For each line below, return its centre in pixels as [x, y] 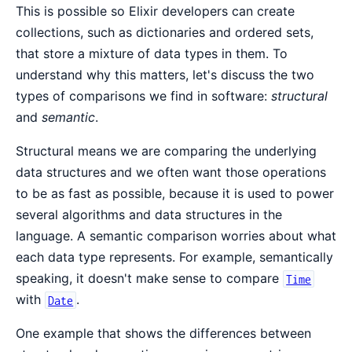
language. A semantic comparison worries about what [176, 236]
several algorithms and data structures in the [149, 215]
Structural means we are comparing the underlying [166, 151]
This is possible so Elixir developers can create [155, 11]
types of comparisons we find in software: [143, 96]
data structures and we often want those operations [171, 172]
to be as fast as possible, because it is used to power [175, 194]
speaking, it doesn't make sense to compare [149, 279]
